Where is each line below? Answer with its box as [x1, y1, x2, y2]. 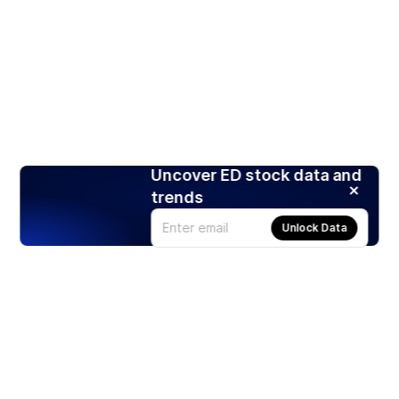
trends [151, 187, 204, 207]
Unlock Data [281, 220, 347, 234]
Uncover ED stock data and [151, 165, 362, 184]
